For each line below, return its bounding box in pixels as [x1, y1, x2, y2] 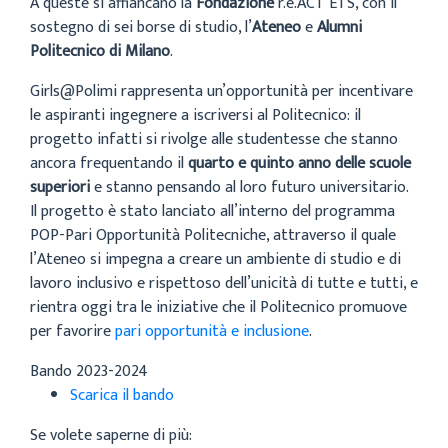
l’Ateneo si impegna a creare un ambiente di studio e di [30, 246, 401, 273]
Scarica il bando [70, 382, 174, 409]
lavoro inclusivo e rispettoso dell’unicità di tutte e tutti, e [30, 270, 418, 297]
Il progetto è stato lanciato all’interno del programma [30, 198, 395, 225]
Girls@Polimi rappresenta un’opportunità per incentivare [30, 78, 413, 105]
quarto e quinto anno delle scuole [188, 150, 411, 177]
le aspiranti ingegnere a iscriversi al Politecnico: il [30, 102, 361, 129]
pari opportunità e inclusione [115, 318, 309, 345]
